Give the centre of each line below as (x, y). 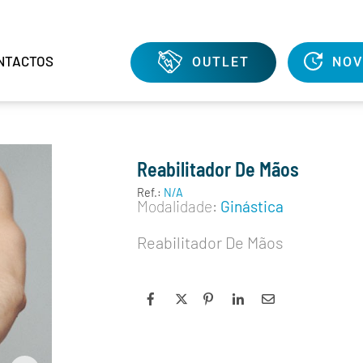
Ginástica (252, 206)
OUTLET (220, 62)
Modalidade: (177, 206)
